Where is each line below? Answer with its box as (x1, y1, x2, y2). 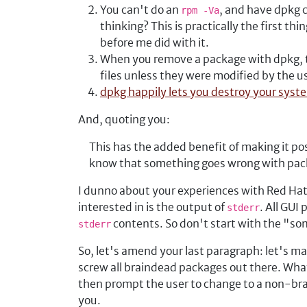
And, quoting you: (78, 112, 170, 126)
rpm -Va (181, 5, 219, 16)
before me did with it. (100, 36, 209, 49)
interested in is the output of (78, 200, 227, 214)
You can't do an (100, 3, 181, 16)
